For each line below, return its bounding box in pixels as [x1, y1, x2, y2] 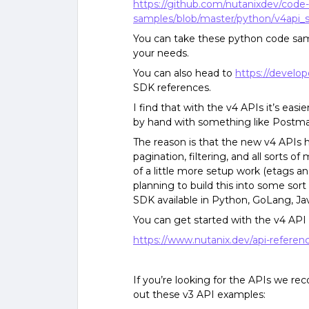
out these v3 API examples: [133, 288, 266, 301]
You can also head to [133, 67, 235, 79]
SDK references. [133, 81, 211, 94]
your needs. [133, 47, 189, 59]
